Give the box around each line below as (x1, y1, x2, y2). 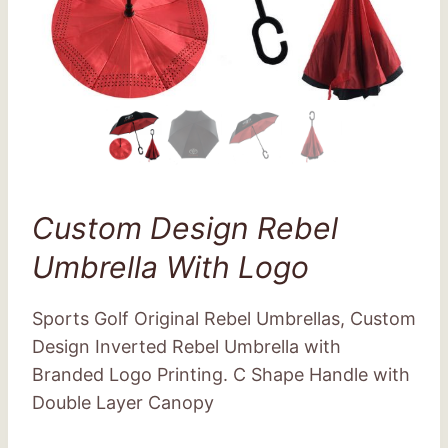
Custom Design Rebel (32, 210, 338, 246)
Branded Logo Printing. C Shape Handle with (32, 364, 410, 385)
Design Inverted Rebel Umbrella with (32, 336, 341, 357)
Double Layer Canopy (32, 392, 214, 413)
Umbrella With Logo (32, 249, 309, 285)
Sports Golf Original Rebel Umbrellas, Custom (32, 308, 416, 329)
